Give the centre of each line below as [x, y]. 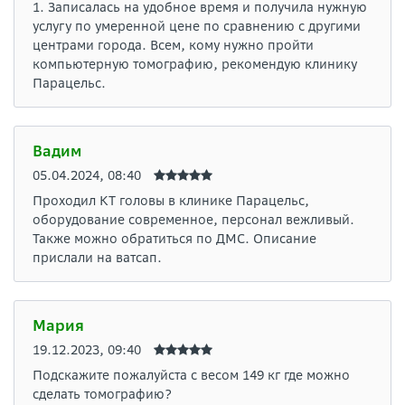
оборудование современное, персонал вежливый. [193, 220]
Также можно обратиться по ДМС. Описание [174, 239]
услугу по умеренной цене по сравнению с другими [197, 27]
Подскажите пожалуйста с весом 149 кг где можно [191, 376]
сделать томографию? [102, 395]
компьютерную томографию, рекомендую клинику [195, 65]
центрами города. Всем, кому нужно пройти [173, 46]
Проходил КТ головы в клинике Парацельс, [171, 201]
